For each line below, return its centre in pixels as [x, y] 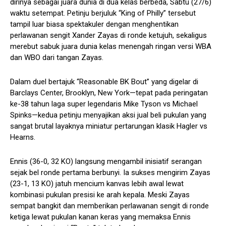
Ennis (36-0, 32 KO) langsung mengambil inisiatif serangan [106, 161]
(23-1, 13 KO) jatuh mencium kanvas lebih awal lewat [97, 183]
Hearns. [23, 137]
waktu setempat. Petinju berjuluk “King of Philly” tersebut [103, 13]
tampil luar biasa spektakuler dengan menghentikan [94, 24]
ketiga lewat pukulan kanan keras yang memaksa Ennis [100, 217]
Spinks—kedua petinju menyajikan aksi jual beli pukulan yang [108, 115]
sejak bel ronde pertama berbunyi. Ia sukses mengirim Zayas [110, 172]
